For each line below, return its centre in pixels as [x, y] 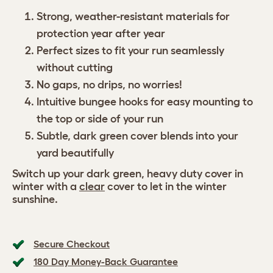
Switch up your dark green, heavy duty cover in [128, 174]
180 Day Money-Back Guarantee [106, 261]
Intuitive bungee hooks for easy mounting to [145, 102]
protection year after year [101, 34]
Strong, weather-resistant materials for [133, 16]
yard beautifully [75, 153]
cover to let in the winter [166, 186]
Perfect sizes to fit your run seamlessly [130, 51]
